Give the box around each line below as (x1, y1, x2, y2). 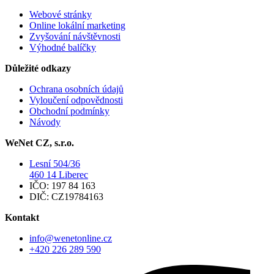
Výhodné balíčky (29, 42, 96, 53)
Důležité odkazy (5, 62, 71, 73)
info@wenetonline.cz (29, 232, 112, 243)
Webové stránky (29, 9, 92, 20)
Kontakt (5, 212, 39, 223)
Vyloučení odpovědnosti (29, 94, 123, 105)
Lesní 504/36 (29, 158, 80, 169)
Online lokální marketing (29, 20, 125, 31)
